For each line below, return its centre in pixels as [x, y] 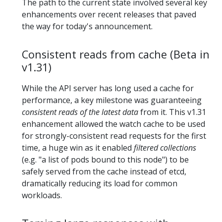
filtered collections [165, 148]
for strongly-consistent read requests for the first [114, 136]
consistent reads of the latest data [80, 112]
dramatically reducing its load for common [100, 184]
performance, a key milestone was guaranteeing [112, 100]
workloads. [42, 195]
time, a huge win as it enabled [78, 148]
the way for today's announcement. [87, 27]
